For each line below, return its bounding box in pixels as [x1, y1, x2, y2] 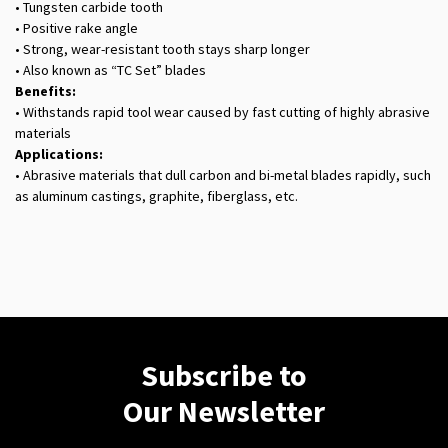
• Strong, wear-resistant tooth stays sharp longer [15, 40, 310, 59]
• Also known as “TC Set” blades [15, 61, 206, 80]
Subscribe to [141, 356, 307, 395]
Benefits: [15, 82, 76, 101]
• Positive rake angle [15, 19, 138, 38]
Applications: [15, 145, 103, 164]
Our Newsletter [123, 392, 325, 431]
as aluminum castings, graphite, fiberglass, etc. [15, 187, 298, 206]
